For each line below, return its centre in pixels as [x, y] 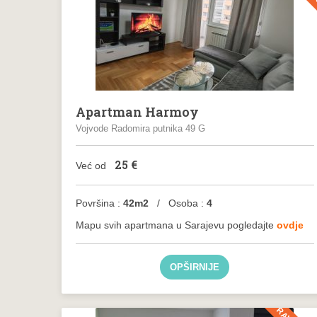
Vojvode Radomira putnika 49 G [140, 128]
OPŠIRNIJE [195, 267]
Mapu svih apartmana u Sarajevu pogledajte [176, 225]
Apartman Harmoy [137, 112]
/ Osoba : [178, 203]
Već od [92, 166]
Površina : [98, 203]
